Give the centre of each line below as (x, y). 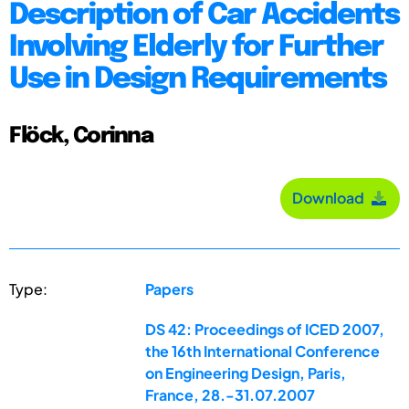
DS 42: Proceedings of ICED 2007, (265, 329)
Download (331, 198)
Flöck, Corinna (81, 136)
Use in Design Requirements (198, 79)
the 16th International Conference (263, 351)
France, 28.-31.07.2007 (231, 394)
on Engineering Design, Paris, (246, 372)
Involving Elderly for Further (196, 47)
